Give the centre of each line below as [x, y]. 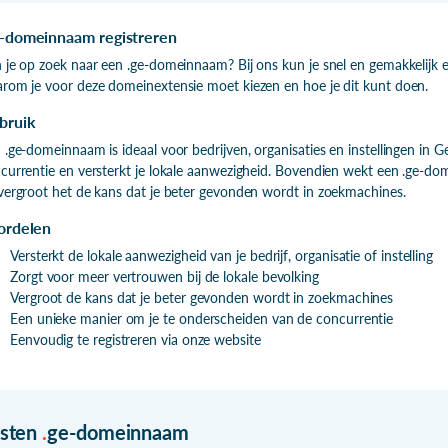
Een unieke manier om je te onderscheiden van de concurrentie [202, 318]
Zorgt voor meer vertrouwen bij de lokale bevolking [164, 276]
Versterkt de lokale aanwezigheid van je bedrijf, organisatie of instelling [222, 255]
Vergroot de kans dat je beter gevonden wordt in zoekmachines [202, 297]
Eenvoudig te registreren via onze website [135, 339]
